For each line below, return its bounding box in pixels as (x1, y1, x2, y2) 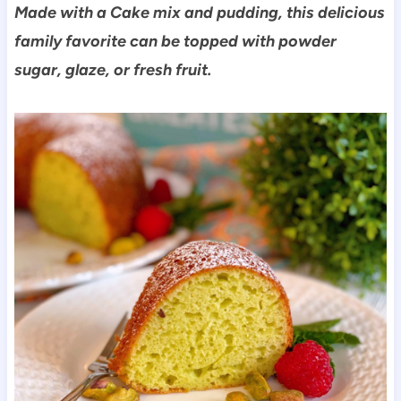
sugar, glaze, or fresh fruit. (13, 59, 211, 80)
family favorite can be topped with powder (13, 30, 337, 51)
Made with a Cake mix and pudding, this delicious (13, 2, 385, 22)
